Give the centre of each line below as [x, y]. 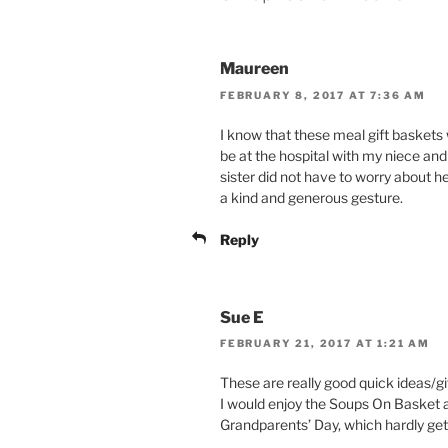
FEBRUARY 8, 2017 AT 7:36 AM [323, 94]
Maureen [254, 69]
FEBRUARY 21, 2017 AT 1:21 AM [325, 343]
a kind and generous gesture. [311, 197]
